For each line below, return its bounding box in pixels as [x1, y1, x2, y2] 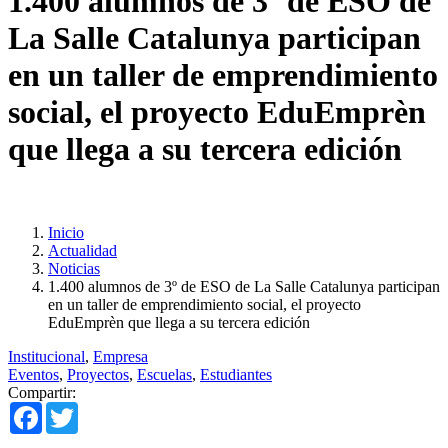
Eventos [8, 365, 59, 383]
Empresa [93, 347, 148, 365]
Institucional [8, 347, 85, 365]
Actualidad [48, 241, 117, 259]
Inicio [48, 223, 84, 241]
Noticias [48, 259, 100, 277]
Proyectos [67, 365, 129, 383]
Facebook [42, 400, 104, 418]
